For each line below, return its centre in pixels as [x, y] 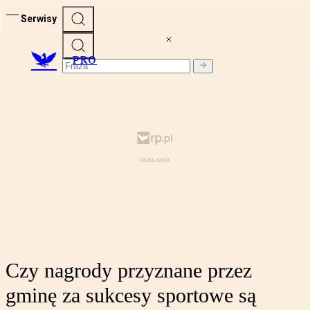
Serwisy [39, 18]
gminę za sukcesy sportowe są [131, 295]
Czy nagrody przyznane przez [129, 271]
